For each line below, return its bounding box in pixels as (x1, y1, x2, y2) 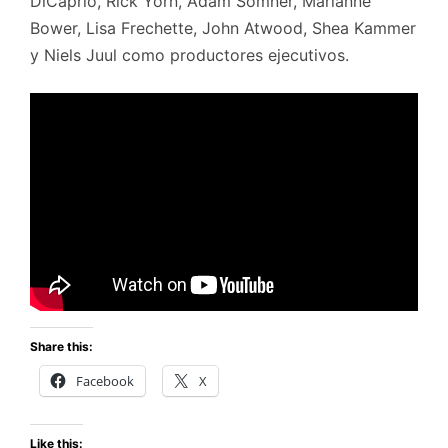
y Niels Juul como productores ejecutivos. (30, 44, 349, 65)
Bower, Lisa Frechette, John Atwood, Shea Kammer (30, 17, 416, 38)
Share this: (30, 338, 93, 354)
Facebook (76, 371, 134, 390)
